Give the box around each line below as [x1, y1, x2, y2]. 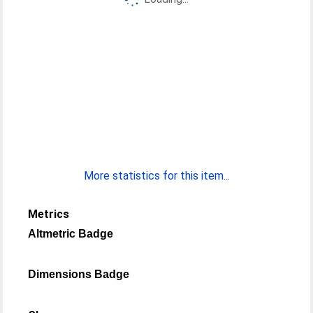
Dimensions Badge [28, 268, 130, 280]
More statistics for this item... [83, 169, 230, 182]
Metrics [28, 208, 70, 221]
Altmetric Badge [28, 228, 114, 240]
